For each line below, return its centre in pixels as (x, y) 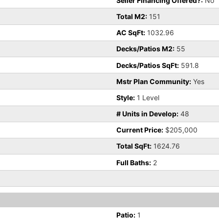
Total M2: (132, 16)
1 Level (147, 97)
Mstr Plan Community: (154, 81)
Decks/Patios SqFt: (148, 65)
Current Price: (140, 130)
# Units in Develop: (147, 114)
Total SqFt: (134, 146)
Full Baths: (134, 162)
